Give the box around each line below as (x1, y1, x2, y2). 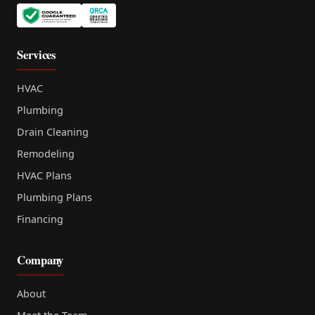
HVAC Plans (17, 169, 72, 183)
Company (17, 251, 64, 269)
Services (17, 46, 57, 64)
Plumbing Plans (17, 191, 92, 205)
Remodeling (17, 147, 75, 161)
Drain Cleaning (17, 125, 89, 139)
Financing (17, 212, 63, 226)
